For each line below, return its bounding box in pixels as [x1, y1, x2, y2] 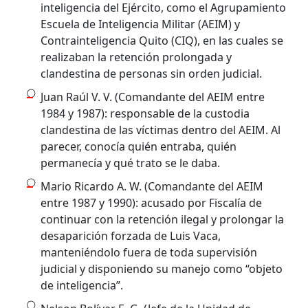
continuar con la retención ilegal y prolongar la [41, 211, 285, 227]
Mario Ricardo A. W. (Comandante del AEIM [41, 178, 264, 194]
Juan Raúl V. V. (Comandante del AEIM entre [41, 89, 265, 104]
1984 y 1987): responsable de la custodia [41, 105, 250, 121]
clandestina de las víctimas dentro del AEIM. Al [41, 122, 281, 137]
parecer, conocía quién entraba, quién [41, 138, 237, 154]
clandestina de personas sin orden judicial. [41, 65, 263, 81]
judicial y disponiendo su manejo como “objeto [41, 261, 283, 276]
